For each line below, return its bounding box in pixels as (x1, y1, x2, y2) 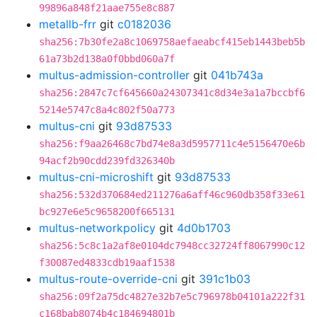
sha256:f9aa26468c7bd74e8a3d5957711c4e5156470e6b (39, 138, 305, 149)
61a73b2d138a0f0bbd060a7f (39, 53, 175, 64)
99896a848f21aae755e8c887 (39, 2, 175, 13)
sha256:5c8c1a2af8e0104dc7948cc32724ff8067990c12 (39, 240, 305, 251)
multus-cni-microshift (39, 170, 154, 184)
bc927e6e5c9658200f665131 (39, 206, 175, 217)
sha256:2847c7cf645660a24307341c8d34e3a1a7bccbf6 (39, 87, 305, 98)
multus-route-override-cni (39, 272, 178, 286)
